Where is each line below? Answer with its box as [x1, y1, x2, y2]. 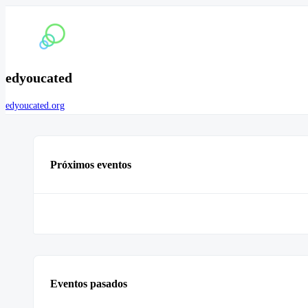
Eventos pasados [50, 278, 127, 290]
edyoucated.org [5, 100, 65, 111]
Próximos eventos [50, 158, 131, 170]
